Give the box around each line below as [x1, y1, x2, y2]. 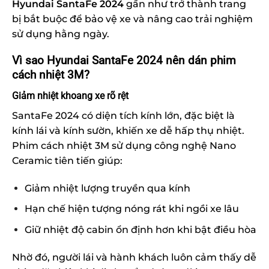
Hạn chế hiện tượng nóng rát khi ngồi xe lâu [24, 203, 239, 215]
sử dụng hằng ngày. [12, 28, 109, 40]
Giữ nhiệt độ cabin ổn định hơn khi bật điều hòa [24, 223, 256, 235]
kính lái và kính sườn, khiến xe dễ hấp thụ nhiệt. [12, 125, 244, 136]
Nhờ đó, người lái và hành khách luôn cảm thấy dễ [12, 251, 256, 263]
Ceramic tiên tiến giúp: [12, 155, 122, 166]
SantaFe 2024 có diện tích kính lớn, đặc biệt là [12, 110, 235, 121]
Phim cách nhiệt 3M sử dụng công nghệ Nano [12, 140, 236, 151]
